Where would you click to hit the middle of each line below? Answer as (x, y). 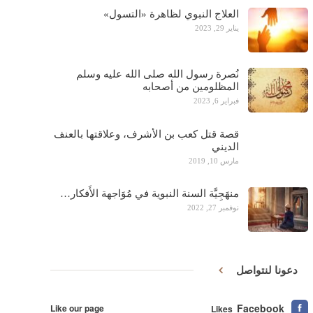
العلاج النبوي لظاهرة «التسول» (172, 14)
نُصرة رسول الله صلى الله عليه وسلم (158, 74)
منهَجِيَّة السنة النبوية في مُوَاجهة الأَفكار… (150, 194)
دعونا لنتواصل (266, 270)
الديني (226, 146)
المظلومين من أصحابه (191, 87)
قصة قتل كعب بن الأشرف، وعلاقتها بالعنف (147, 134)
